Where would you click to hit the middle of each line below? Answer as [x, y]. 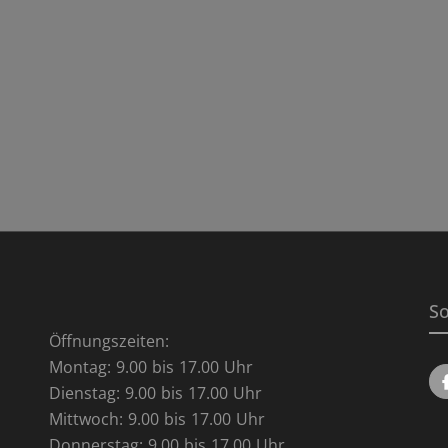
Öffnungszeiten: [109, 340]
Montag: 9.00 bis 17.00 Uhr [151, 366]
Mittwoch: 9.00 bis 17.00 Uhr [157, 418]
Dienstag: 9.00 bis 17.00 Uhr [155, 392]
